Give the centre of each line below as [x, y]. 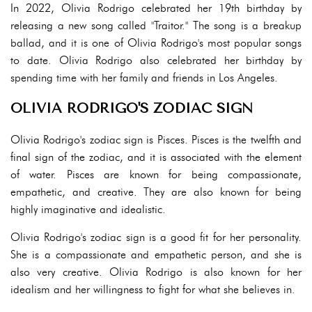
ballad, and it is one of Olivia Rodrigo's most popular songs [156, 43]
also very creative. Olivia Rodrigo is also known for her [156, 272]
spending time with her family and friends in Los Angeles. [144, 78]
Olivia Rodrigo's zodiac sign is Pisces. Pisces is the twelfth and [156, 140]
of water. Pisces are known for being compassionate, [156, 174]
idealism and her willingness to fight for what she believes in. [153, 289]
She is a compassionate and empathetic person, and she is [156, 255]
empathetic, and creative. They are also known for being [156, 192]
